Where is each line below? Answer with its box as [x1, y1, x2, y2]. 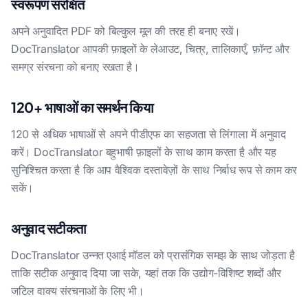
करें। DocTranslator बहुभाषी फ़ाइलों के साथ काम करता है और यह [11, 145, 276, 159]
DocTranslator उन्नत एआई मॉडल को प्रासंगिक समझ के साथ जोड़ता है [11, 248, 295, 262]
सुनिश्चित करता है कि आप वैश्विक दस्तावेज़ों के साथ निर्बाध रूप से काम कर [11, 163, 298, 177]
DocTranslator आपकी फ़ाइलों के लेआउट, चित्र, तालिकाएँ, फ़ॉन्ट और [11, 42, 289, 56]
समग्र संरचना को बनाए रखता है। [11, 60, 140, 74]
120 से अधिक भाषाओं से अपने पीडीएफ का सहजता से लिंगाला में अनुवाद [11, 127, 286, 141]
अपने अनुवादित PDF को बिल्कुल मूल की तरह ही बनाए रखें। [11, 24, 241, 38]
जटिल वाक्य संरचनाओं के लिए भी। [11, 284, 144, 298]
